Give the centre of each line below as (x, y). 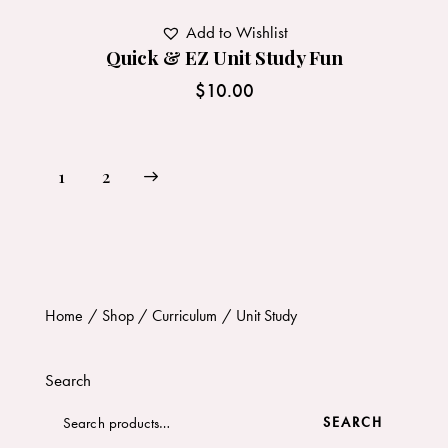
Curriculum (185, 315)
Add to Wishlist (236, 31)
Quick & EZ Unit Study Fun (224, 56)
